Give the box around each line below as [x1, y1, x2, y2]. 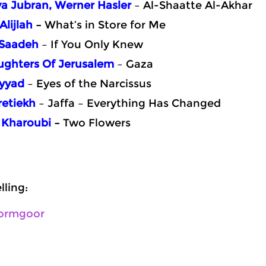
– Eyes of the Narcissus [24, 77, 151, 90]
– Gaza [114, 58, 153, 71]
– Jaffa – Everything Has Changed [39, 97, 221, 110]
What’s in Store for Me [45, 18, 166, 31]
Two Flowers [63, 116, 131, 129]
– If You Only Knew [39, 38, 143, 51]
